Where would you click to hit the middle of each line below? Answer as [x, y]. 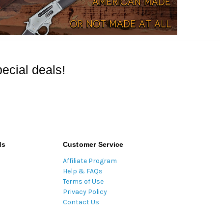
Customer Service [93, 145]
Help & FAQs [82, 171]
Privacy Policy [85, 192]
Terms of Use [83, 182]
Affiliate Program [90, 161]
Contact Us [81, 202]
